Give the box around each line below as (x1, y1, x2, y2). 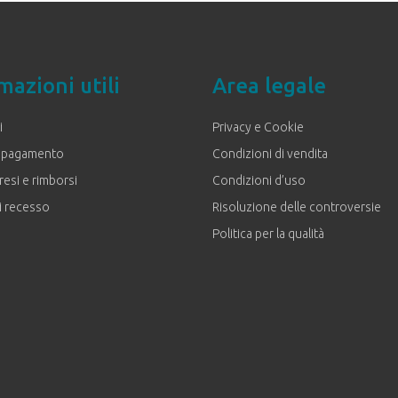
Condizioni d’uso (212, 173, 306, 188)
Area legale (212, 74, 326, 99)
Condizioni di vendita (212, 147, 328, 162)
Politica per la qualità (212, 227, 324, 242)
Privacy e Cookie (212, 120, 304, 135)
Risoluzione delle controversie (212, 200, 381, 215)
